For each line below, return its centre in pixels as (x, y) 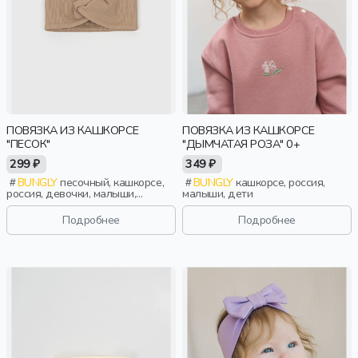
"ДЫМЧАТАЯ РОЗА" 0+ (241, 144)
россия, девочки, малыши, (72, 194)
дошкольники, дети (56, 205)
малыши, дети (218, 194)
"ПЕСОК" (28, 144)
